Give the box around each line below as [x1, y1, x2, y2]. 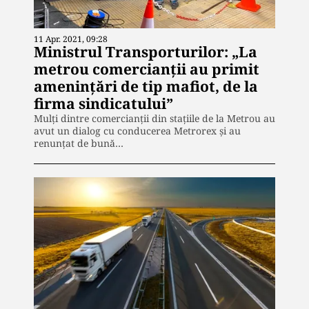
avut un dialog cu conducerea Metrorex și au [34, 123, 241, 137]
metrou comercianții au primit [34, 59, 259, 79]
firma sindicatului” [34, 93, 173, 113]
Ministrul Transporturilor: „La [34, 41, 257, 61]
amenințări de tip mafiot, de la [34, 76, 258, 96]
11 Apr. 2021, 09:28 [34, 32, 108, 45]
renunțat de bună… [34, 136, 123, 150]
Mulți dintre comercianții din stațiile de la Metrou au [34, 111, 275, 125]
